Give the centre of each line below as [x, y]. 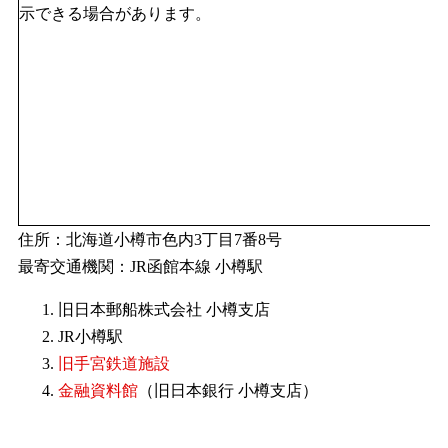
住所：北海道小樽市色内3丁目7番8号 [150, 240]
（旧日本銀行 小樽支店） [228, 391]
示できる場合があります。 [115, 14]
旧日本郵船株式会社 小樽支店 [164, 310]
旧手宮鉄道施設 [114, 364]
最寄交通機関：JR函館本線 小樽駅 [140, 267]
